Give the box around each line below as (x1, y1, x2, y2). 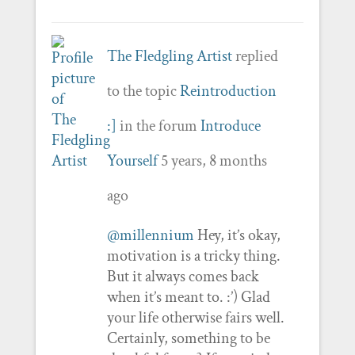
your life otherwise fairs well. (106, 307, 284, 328)
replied (231, 45, 278, 67)
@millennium (106, 224, 194, 246)
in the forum (116, 115, 200, 136)
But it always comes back (106, 265, 259, 287)
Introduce (200, 115, 261, 136)
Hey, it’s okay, (193, 224, 281, 246)
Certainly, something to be (106, 327, 270, 349)
